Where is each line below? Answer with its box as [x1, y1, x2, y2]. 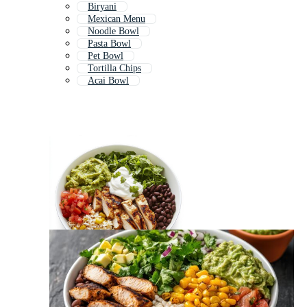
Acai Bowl [88, 75, 129, 86]
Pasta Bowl [88, 38, 131, 49]
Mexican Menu [88, 14, 145, 25]
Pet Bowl [88, 51, 123, 62]
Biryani [88, 1, 116, 12]
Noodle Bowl [88, 26, 139, 37]
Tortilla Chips [88, 63, 141, 74]
